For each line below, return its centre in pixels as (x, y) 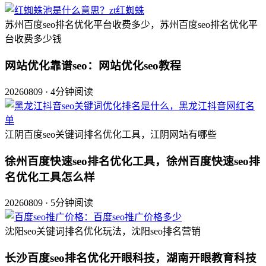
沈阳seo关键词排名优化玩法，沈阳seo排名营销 (103, 232)
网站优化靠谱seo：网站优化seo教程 (93, 66)
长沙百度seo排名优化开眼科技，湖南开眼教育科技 (131, 258)
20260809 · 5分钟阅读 (49, 203)
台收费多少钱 (33, 39)
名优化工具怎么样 (50, 177)
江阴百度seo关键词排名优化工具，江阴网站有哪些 (111, 134)
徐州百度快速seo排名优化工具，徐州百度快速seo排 (132, 161)
